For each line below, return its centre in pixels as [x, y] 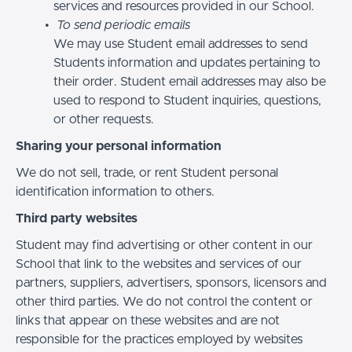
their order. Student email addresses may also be [190, 81]
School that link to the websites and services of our [159, 264]
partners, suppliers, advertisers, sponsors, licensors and [171, 282]
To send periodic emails [123, 25]
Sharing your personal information [119, 146]
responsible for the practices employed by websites [159, 339]
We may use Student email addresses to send [181, 44]
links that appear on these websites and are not [148, 320]
